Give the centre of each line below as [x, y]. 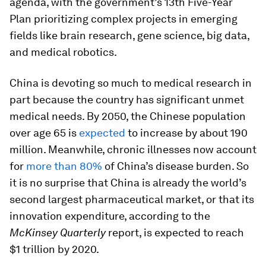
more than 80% [64, 166]
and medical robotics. [63, 52]
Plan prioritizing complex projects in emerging [123, 19]
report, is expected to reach [175, 232]
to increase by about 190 [186, 133]
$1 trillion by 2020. [54, 249]
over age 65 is [44, 133]
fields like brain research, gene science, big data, [129, 35]
